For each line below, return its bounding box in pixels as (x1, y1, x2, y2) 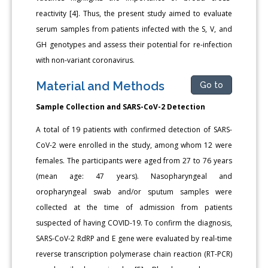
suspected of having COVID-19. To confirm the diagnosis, (36, 217, 232, 228)
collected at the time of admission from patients (36, 202, 232, 212)
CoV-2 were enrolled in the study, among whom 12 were (36, 139, 232, 150)
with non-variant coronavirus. (36, 54, 135, 65)
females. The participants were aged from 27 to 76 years (36, 155, 232, 166)
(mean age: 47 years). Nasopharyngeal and (36, 170, 232, 181)
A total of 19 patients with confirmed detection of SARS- (36, 124, 232, 135)
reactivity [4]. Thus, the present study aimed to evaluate (36, 8, 232, 19)
